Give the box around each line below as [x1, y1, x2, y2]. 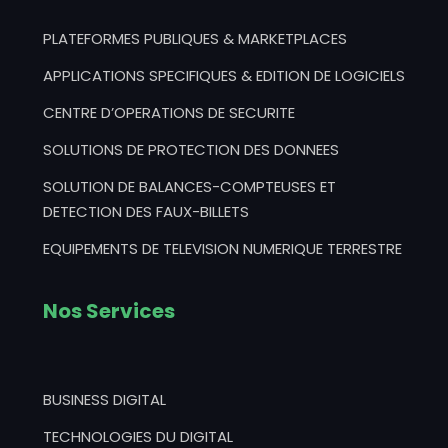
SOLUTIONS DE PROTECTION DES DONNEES [42, 139, 339, 160]
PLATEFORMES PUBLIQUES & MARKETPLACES [42, 28, 347, 49]
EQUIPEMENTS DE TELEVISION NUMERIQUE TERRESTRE [42, 238, 402, 259]
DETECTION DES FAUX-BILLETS [42, 201, 249, 222]
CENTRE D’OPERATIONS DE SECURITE [42, 102, 295, 123]
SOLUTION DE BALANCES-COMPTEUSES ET [42, 176, 336, 197]
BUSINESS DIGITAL [42, 389, 166, 410]
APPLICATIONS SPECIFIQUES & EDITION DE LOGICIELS [42, 65, 405, 86]
